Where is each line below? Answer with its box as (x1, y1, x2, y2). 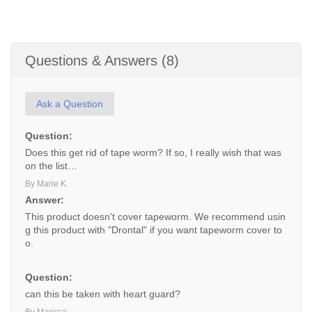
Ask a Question (36, 98, 103, 109)
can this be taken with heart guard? (25, 288, 180, 299)
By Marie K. (25, 179, 68, 189)
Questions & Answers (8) (25, 53, 179, 68)
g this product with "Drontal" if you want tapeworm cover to (25, 224, 282, 235)
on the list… (25, 160, 77, 171)
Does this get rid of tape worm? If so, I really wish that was (25, 147, 281, 158)
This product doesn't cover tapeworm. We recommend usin (25, 211, 286, 222)
